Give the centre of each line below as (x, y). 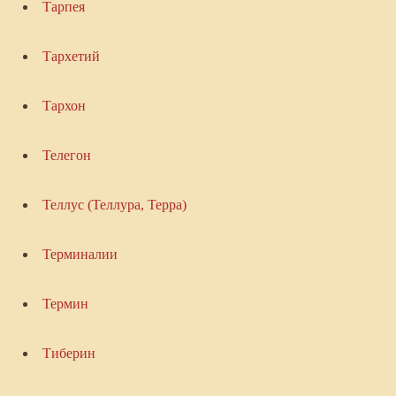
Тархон (64, 106)
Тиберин (69, 354)
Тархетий (71, 57)
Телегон (66, 156)
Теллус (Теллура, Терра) (114, 205)
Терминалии (80, 255)
